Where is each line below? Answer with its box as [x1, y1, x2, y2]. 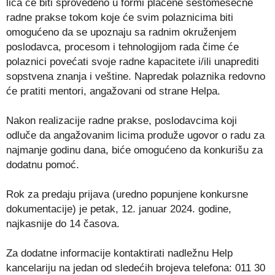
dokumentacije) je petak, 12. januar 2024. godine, [6, 203, 231, 215]
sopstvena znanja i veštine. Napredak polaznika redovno [6, 70, 265, 82]
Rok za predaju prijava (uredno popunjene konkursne [6, 188, 248, 200]
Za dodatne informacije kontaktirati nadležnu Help [6, 247, 233, 259]
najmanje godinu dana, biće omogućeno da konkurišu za [6, 144, 263, 156]
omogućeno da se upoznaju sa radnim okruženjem [6, 26, 236, 38]
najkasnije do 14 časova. [6, 217, 120, 230]
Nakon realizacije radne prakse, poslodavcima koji [6, 114, 237, 126]
